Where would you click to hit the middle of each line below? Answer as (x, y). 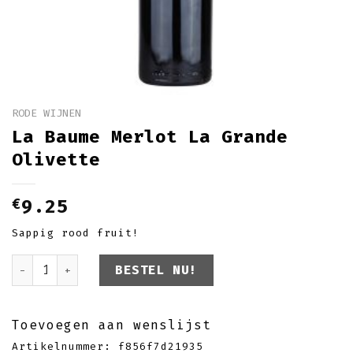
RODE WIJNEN (46, 113)
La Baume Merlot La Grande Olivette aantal (173, 262)
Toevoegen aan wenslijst (111, 325)
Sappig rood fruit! (76, 232)
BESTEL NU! (156, 269)
